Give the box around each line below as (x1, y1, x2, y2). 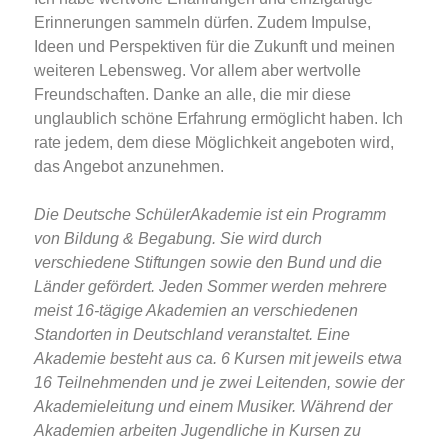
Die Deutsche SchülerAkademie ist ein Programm (34, 206, 386, 224)
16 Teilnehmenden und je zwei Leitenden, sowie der (34, 374, 404, 392)
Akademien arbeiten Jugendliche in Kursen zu (34, 422, 361, 440)
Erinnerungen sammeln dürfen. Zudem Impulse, (34, 14, 371, 32)
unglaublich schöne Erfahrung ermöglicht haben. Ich (34, 110, 403, 128)
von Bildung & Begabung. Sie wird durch (34, 230, 322, 248)
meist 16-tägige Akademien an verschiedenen (34, 302, 358, 320)
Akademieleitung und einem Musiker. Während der (34, 398, 392, 416)
